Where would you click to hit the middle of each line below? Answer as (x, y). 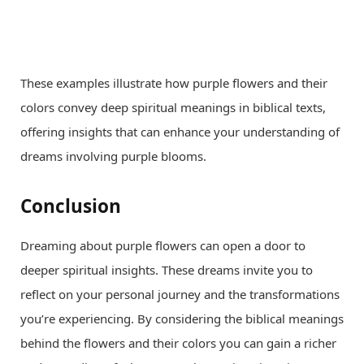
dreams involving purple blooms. (113, 156)
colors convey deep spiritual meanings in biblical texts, (173, 107)
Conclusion (71, 206)
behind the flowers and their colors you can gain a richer (178, 343)
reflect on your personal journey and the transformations (180, 295)
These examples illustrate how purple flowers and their (174, 82)
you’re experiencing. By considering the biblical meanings (182, 319)
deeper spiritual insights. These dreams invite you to (167, 270)
